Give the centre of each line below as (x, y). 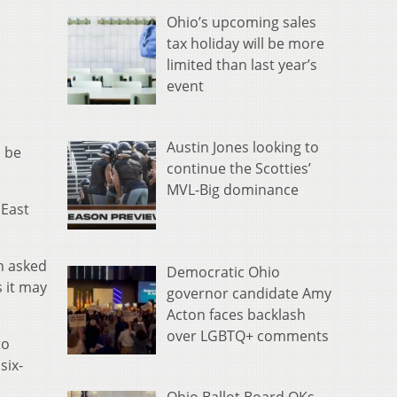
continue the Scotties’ (239, 169)
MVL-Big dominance (233, 190)
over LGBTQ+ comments (248, 336)
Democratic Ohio (223, 272)
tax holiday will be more (245, 44)
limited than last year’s (242, 65)
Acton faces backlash (236, 315)
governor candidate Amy (249, 294)
